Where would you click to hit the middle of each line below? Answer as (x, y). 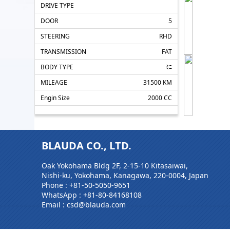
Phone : (55, 185)
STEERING (55, 36)
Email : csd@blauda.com (83, 205)
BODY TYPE (57, 67)
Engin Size (55, 98)
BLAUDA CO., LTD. (86, 145)
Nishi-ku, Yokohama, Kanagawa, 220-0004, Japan (125, 176)
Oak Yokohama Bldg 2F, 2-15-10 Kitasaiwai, (114, 166)
